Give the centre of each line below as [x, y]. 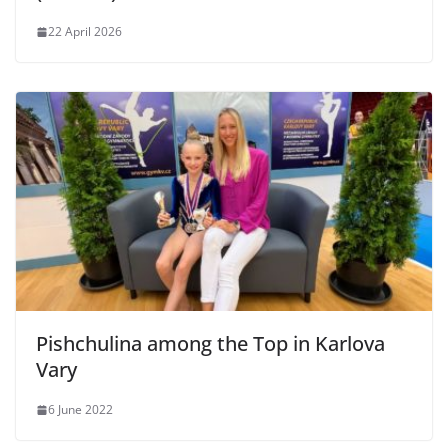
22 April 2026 [85, 32]
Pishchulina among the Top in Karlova [210, 344]
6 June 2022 [80, 410]
